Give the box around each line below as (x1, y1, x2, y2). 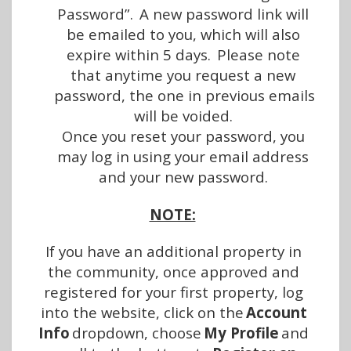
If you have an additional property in (45, 241, 302, 261)
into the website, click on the (40, 302, 246, 322)
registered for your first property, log (44, 282, 303, 302)
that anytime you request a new (71, 65, 295, 85)
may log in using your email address (57, 147, 309, 166)
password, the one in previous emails (54, 85, 315, 105)
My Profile (204, 323, 279, 342)
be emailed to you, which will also (66, 24, 300, 44)
